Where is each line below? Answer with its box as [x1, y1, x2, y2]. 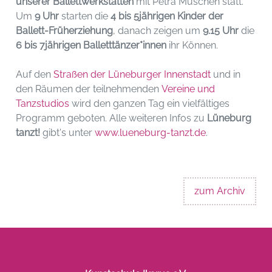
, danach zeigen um [113, 25, 203, 37]
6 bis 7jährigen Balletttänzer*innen [16, 39, 167, 52]
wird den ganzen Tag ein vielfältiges [69, 98, 230, 110]
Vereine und [161, 83, 216, 95]
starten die [59, 10, 111, 22]
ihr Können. [166, 39, 219, 52]
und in [211, 69, 241, 81]
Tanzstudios [16, 98, 70, 110]
